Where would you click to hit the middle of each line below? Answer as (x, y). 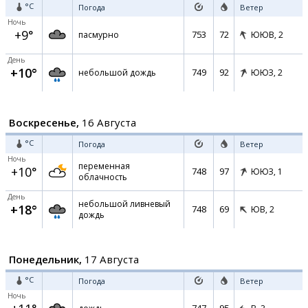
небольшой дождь (117, 73)
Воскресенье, (44, 122)
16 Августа (108, 122)
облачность (103, 177)
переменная (104, 166)
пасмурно (99, 35)
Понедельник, (45, 259)
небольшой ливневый (124, 204)
